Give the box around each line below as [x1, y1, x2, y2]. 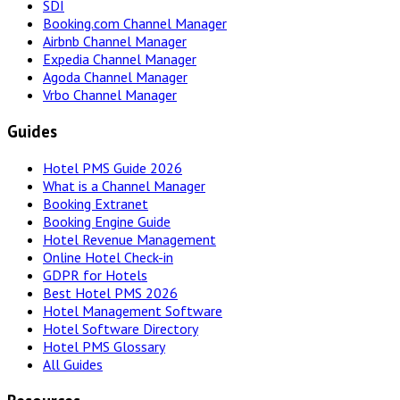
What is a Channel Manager [43, 176, 205, 195]
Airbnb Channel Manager [43, 32, 187, 51]
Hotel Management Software [43, 301, 222, 320]
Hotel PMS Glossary [43, 337, 165, 355]
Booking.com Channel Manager [43, 14, 227, 33]
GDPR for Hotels [43, 265, 147, 284]
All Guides [43, 354, 103, 373]
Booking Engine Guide [43, 212, 171, 230]
